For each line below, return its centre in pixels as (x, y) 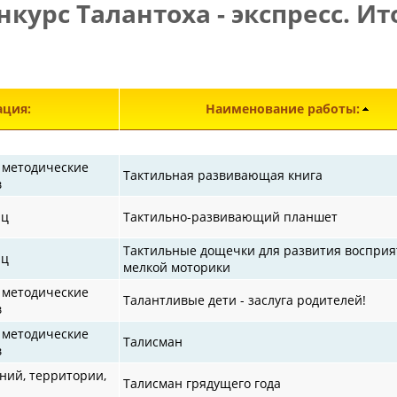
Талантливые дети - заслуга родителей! (245, 300)
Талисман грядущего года (202, 383)
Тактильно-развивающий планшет (231, 216)
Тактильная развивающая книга (223, 175)
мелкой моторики (177, 267)
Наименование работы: (283, 108)
